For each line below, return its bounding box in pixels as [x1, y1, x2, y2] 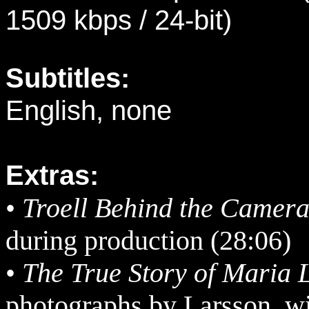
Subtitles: [6, 62, 130, 94]
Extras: [6, 159, 99, 191]
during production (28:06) [6, 225, 291, 256]
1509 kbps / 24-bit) [6, 4, 232, 36]
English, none [6, 94, 172, 126]
